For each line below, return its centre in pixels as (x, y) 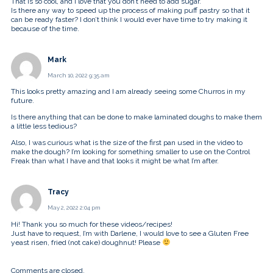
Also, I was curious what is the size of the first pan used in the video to (127, 143)
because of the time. (45, 28)
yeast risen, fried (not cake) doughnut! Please (87, 242)
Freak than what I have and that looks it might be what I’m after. (115, 161)
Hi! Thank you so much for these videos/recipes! (92, 224)
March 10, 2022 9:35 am (79, 75)
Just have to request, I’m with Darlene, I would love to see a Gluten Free (130, 233)
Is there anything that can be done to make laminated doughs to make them (136, 117)
